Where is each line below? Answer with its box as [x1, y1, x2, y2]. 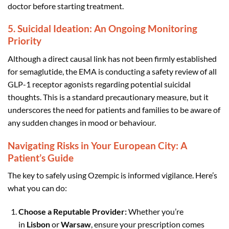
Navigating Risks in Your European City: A [8, 139, 187, 151]
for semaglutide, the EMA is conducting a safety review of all [8, 66, 217, 76]
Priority [8, 35, 41, 47]
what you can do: [8, 183, 67, 193]
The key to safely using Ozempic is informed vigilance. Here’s [8, 170, 217, 180]
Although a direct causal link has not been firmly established [8, 53, 217, 63]
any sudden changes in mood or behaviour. [8, 117, 156, 127]
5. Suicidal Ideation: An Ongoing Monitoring [8, 22, 197, 35]
